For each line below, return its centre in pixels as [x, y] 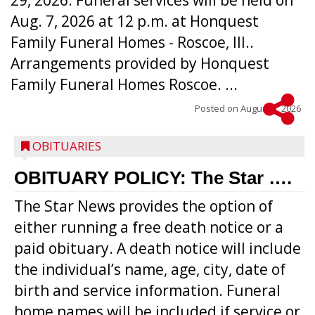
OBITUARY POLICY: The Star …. [153, 178]
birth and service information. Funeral [147, 290]
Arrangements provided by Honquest [140, 63]
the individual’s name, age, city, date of [150, 269]
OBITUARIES [67, 146]
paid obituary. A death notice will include [157, 248]
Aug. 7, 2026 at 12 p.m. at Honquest [135, 21]
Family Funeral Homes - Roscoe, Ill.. [132, 42]
